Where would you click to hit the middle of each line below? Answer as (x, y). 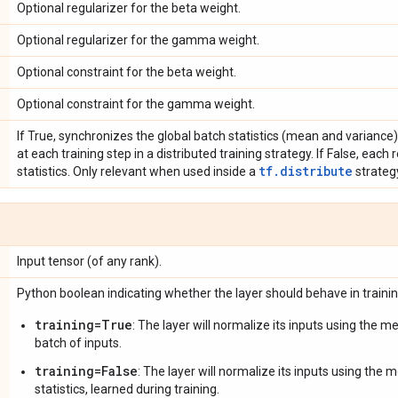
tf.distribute (306, 171)
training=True (84, 324)
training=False (86, 370)
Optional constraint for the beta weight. (127, 72)
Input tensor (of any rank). (89, 261)
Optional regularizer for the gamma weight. (138, 40)
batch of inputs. (78, 342)
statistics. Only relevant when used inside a (138, 171)
